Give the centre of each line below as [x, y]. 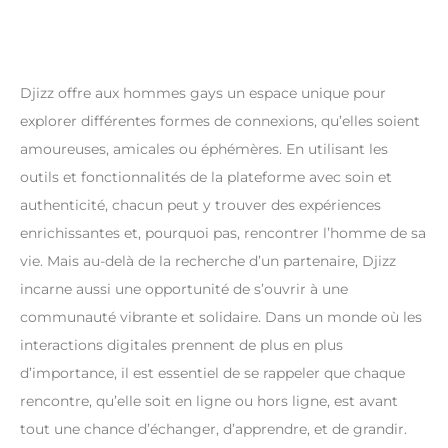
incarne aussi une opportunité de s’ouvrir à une [184, 288]
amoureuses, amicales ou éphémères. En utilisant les [204, 148]
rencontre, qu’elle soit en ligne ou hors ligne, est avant [209, 400]
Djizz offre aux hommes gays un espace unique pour [203, 92]
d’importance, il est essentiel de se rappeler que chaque [212, 372]
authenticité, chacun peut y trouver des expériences [200, 204]
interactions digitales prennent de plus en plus [181, 344]
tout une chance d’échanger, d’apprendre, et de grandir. [213, 428]
